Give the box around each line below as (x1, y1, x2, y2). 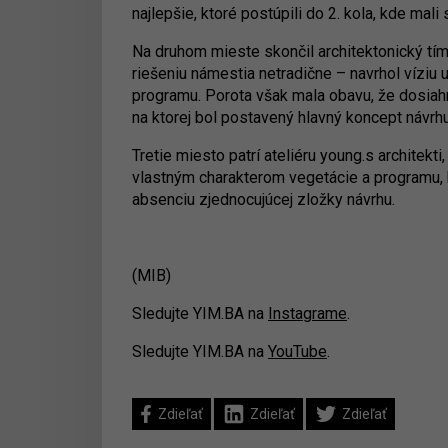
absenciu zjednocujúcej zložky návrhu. (132, 190, 403, 209)
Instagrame (268, 304, 347, 323)
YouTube (268, 342, 327, 361)
